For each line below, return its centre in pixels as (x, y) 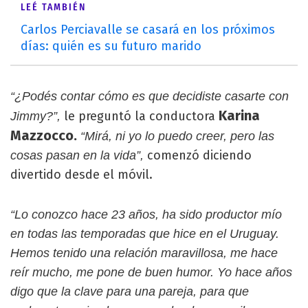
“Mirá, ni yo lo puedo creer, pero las (177, 136)
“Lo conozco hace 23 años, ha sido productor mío (146, 214)
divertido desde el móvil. (81, 174)
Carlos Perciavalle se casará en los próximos (148, 29)
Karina (239, 115)
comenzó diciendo (199, 155)
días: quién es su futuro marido (111, 46)
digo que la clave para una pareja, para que (130, 291)
